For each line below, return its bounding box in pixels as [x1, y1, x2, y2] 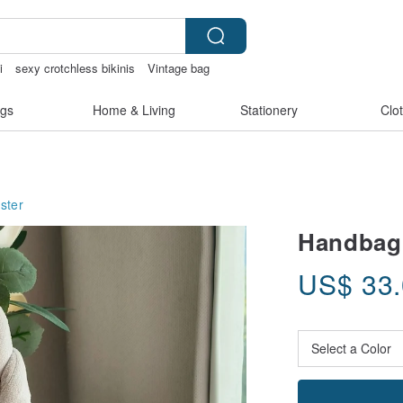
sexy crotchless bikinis [15, 59, 136, 76]
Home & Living [93, 101, 175, 119]
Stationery [240, 101, 298, 119]
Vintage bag [148, 59, 210, 76]
